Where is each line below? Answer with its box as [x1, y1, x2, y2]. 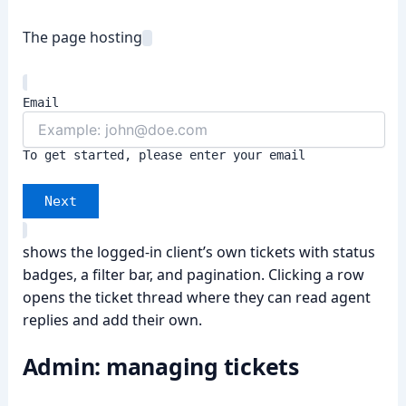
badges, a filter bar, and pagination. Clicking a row [22, 265, 364, 285]
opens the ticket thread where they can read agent [22, 287, 371, 307]
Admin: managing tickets [22, 351, 299, 382]
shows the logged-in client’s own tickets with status [22, 242, 375, 262]
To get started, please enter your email [22, 148, 305, 162]
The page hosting [22, 27, 142, 47]
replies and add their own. [22, 310, 202, 330]
